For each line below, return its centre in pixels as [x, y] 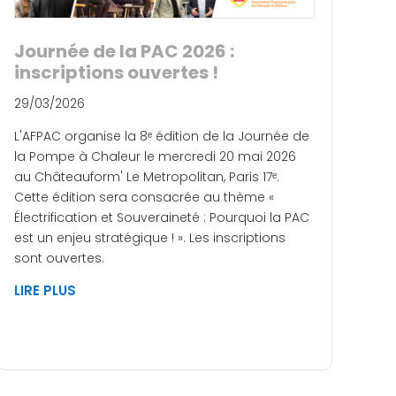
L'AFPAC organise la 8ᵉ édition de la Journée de [162, 136]
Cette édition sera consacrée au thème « [144, 197]
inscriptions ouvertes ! [116, 72]
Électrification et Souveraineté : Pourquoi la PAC [162, 217]
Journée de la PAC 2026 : [124, 51]
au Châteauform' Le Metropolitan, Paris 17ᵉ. [147, 176]
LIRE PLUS [45, 290]
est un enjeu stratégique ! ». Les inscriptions [150, 237]
